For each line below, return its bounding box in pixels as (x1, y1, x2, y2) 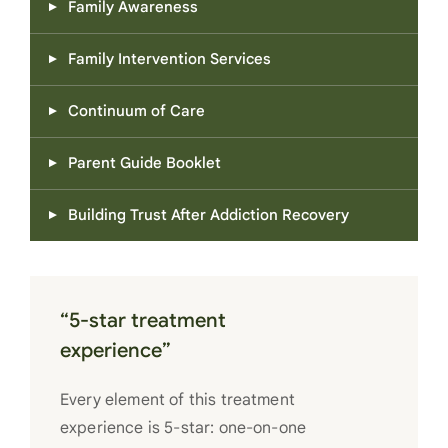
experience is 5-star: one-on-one (60, 418, 307, 438)
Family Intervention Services (68, 50, 271, 68)
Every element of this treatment (60, 390, 295, 410)
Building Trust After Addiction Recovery (68, 206, 349, 224)
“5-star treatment (60, 308, 226, 333)
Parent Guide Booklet (68, 154, 221, 172)
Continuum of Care (68, 102, 205, 120)
